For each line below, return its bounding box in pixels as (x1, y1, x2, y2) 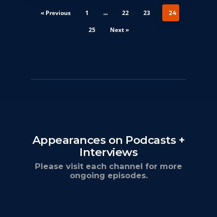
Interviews (79, 145, 138, 159)
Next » (109, 26, 129, 34)
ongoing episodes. (69, 170, 148, 181)
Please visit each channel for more (35, 161, 182, 171)
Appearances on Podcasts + (32, 133, 185, 147)
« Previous (40, 9, 71, 17)
